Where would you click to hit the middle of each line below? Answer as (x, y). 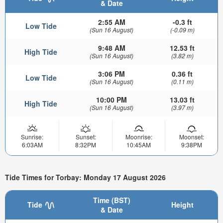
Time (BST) (111, 200)
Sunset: (86, 136)
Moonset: (191, 136)
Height (182, 205)
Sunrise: (32, 136)
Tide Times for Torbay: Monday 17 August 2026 (85, 177)
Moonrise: (139, 136)
